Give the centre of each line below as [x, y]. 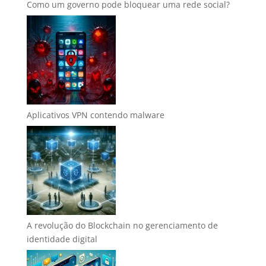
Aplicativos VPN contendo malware [95, 115]
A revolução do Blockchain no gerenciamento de [122, 225]
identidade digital [62, 239]
